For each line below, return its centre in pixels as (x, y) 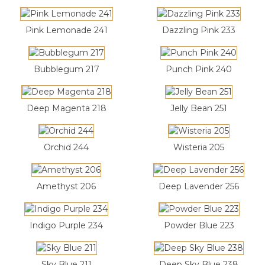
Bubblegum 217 (66, 70)
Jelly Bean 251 (199, 109)
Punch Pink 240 (199, 70)
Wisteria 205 (199, 148)
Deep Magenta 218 (66, 109)
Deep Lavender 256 (199, 187)
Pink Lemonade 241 (66, 30)
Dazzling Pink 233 (199, 30)
